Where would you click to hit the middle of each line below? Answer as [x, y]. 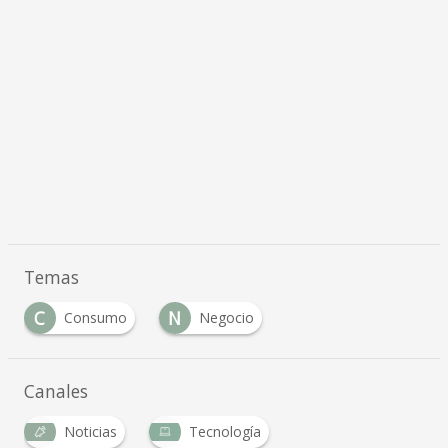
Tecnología [224, 432]
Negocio [226, 318]
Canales [55, 391]
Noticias [90, 432]
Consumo [95, 318]
